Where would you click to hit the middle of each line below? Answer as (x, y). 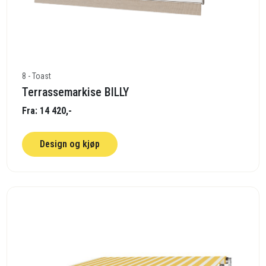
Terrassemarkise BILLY (76, 92)
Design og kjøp (70, 144)
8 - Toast (37, 76)
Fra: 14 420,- (47, 110)
